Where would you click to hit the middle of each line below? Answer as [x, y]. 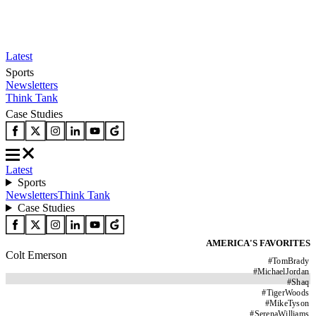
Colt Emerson [36, 255]
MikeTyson [289, 303]
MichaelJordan [283, 272]
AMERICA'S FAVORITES [258, 243]
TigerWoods [287, 293]
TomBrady [291, 261]
